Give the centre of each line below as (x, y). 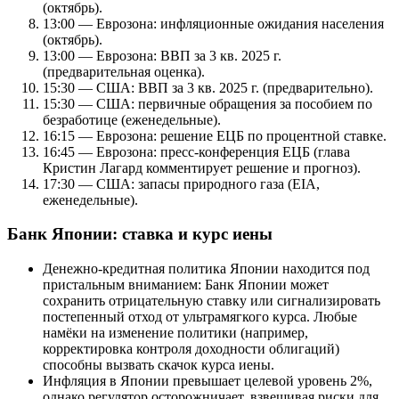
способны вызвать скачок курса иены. (159, 365)
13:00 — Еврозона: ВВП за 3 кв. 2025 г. (162, 55)
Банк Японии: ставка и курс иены (140, 234)
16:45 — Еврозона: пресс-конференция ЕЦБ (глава (196, 151)
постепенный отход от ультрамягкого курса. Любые (200, 317)
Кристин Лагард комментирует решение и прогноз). (202, 167)
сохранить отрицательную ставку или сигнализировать (212, 301)
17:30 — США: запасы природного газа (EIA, (181, 183)
